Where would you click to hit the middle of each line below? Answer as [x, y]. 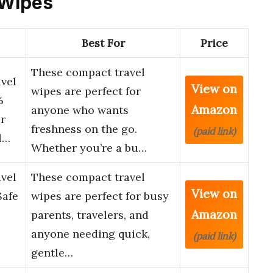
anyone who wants [80, 110]
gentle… [52, 253]
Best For [103, 43]
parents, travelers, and [90, 215]
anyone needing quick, [90, 234]
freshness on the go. [84, 129]
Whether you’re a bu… [89, 148]
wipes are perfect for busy [100, 196]
